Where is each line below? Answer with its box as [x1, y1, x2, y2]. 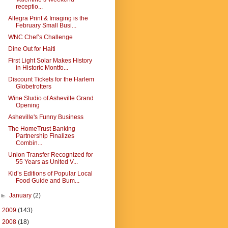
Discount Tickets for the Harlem [8, 76, 94, 83]
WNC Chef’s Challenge [8, 34, 73, 41]
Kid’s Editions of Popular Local [8, 170, 93, 177]
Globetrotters [15, 83, 51, 90]
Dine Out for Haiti [8, 45, 55, 52]
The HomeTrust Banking [8, 125, 75, 132]
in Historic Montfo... [15, 64, 68, 71]
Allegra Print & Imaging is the [8, 15, 88, 22]
